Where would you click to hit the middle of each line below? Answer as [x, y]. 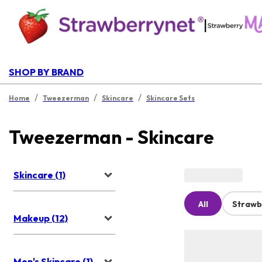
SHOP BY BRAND [46, 72]
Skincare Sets [170, 98]
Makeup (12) [41, 218]
